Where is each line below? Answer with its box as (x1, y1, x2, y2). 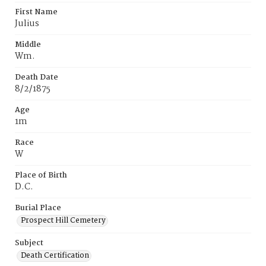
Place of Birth (15, 169, 67, 182)
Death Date (15, 71, 58, 84)
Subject (15, 237, 43, 249)
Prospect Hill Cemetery (21, 214, 106, 227)
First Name (15, 6, 58, 18)
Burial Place (15, 202, 61, 214)
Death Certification (21, 249, 89, 262)
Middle (15, 39, 41, 51)
